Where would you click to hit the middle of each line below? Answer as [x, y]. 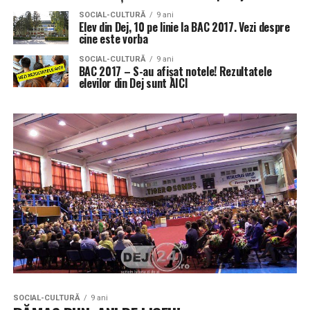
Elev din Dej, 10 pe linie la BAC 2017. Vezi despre [184, 27]
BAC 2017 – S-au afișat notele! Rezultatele [175, 71]
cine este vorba [113, 38]
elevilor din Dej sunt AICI [133, 83]
